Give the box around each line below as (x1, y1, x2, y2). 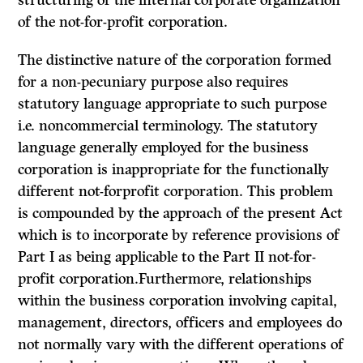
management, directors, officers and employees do (18, 314, 343, 332)
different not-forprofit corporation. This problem (18, 182, 334, 201)
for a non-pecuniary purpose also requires (18, 73, 289, 92)
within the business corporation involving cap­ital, (18, 292, 338, 310)
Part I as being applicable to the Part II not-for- (18, 248, 317, 267)
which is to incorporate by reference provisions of (18, 226, 340, 245)
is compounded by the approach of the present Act (18, 204, 344, 223)
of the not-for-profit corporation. (18, 13, 228, 32)
